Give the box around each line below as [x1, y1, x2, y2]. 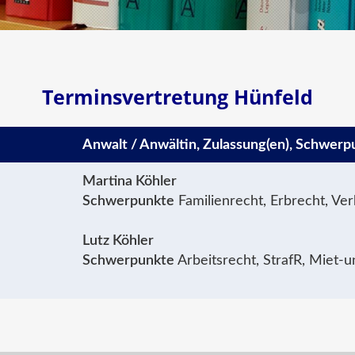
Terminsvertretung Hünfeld [42, 83, 313, 111]
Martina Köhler [82, 174, 177, 189]
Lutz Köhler [82, 233, 155, 249]
